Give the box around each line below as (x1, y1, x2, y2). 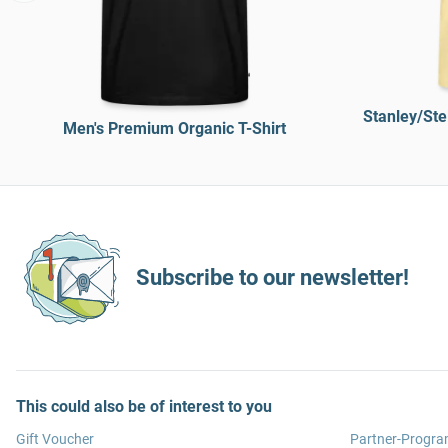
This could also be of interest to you (16, 397, 272, 416)
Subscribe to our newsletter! (136, 265, 409, 290)
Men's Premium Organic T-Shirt (62, 119, 286, 138)
